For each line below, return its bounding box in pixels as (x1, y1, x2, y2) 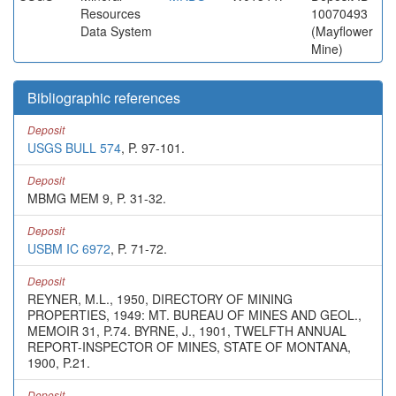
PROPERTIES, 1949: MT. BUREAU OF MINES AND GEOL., (27, 306, 362, 324)
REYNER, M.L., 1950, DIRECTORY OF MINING (27, 290, 293, 308)
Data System (80, 22, 152, 40)
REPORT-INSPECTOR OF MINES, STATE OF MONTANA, (27, 338, 351, 355)
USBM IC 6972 (27, 240, 110, 257)
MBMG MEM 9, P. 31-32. (27, 189, 166, 207)
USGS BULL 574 (27, 139, 121, 156)
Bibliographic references (27, 88, 180, 108)
